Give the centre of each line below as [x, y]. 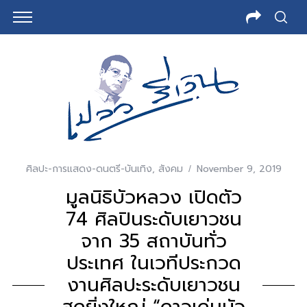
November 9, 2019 [239, 169]
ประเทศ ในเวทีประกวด [153, 263]
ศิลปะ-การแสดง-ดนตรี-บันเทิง [89, 169]
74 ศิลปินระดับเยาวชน [153, 219]
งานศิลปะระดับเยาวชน [153, 285]
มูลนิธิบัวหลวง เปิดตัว [153, 197]
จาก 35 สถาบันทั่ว [153, 241]
